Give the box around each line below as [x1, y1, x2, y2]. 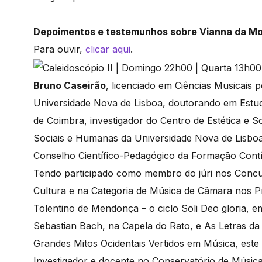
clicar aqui [85, 43, 130, 56]
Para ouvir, [33, 43, 85, 56]
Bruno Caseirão [33, 80, 106, 91]
